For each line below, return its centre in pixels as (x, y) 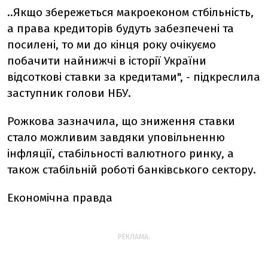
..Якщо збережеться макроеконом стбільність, (130, 13)
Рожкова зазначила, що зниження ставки (121, 121)
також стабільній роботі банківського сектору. (133, 170)
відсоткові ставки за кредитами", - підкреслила (134, 77)
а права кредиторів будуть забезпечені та (121, 29)
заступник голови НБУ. (69, 93)
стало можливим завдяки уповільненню (116, 138)
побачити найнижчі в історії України (107, 61)
